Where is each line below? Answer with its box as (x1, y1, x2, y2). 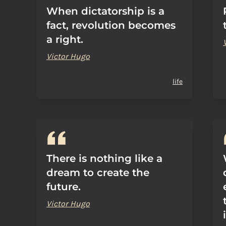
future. (46, 181, 81, 193)
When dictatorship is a (46, 5, 164, 17)
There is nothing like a (46, 152, 162, 164)
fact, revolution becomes (46, 19, 176, 31)
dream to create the (46, 166, 149, 179)
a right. (46, 33, 83, 45)
